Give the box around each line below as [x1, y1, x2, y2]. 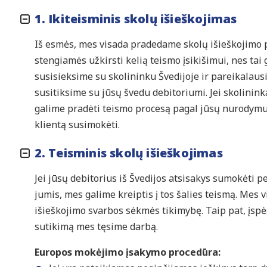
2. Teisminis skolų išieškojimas [34, 145, 223, 162]
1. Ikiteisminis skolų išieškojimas [34, 10, 237, 27]
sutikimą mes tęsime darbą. [34, 220, 158, 234]
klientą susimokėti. [34, 117, 120, 131]
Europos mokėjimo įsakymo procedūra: [34, 246, 221, 259]
